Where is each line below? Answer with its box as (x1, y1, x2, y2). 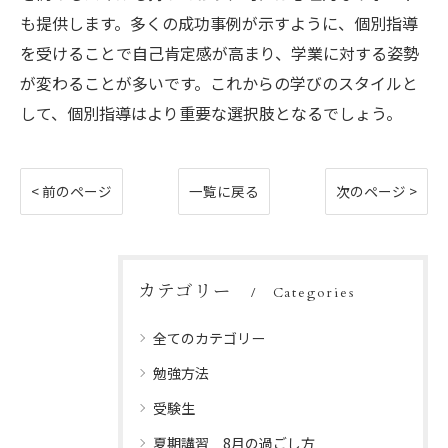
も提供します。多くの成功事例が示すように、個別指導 (20, 11, 418, 35)
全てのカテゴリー (153, 328, 265, 348)
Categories (272, 284, 355, 302)
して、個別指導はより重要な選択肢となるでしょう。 (20, 101, 402, 125)
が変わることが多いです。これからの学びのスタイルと (20, 71, 418, 95)
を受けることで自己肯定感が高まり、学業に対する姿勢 (20, 41, 419, 65)
